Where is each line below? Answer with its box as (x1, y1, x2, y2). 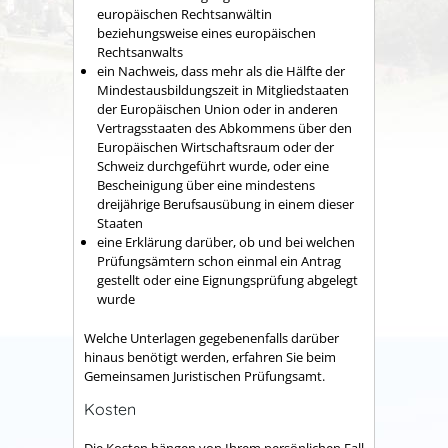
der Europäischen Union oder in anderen (97, 100, 338, 119)
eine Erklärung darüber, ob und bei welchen (97, 233, 355, 252)
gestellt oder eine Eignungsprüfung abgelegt (97, 271, 358, 290)
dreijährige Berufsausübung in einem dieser (97, 195, 354, 214)
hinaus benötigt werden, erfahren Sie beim (84, 347, 336, 366)
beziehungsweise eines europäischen (97, 24, 316, 43)
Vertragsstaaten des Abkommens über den (97, 119, 352, 138)
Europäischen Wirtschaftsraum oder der (97, 138, 334, 157)
